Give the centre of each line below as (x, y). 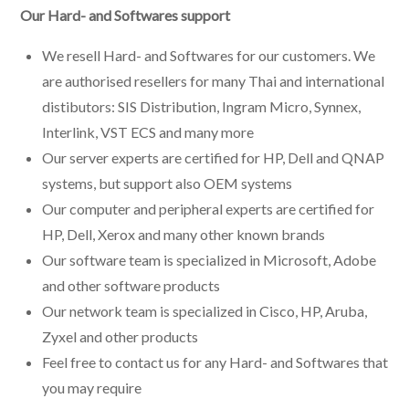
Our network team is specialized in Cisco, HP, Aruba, (205, 310)
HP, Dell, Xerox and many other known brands (184, 234)
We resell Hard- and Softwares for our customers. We (209, 55)
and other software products (131, 285)
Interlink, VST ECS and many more (148, 131)
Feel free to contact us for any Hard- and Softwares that (215, 362)
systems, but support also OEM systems (168, 183)
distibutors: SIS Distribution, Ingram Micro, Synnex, (202, 106)
